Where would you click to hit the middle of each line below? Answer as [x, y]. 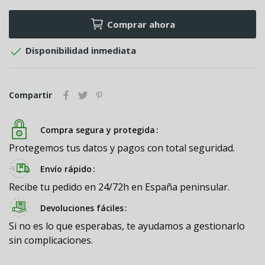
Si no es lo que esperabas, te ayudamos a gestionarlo [127, 226]
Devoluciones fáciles [82, 208]
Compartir [30, 95]
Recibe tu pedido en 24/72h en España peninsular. [119, 187]
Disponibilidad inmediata [80, 51]
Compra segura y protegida [98, 130]
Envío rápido [66, 169]
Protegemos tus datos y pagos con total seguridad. [122, 148]
